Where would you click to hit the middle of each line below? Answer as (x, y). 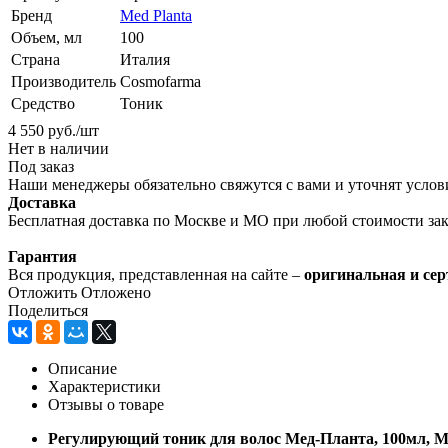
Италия (145, 59)
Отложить (42, 292)
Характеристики (104, 386)
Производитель (63, 81)
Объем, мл (46, 37)
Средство (43, 103)
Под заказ (41, 166)
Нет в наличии (58, 148)
